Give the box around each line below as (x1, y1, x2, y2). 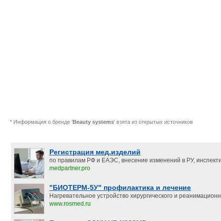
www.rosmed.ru (49, 200, 91, 207)
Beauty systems (73, 119, 114, 125)
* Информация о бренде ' (10, 119, 73, 125)
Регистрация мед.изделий (49, 148, 141, 156)
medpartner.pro (49, 165, 90, 172)
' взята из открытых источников (114, 119, 193, 125)
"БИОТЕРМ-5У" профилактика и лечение (49, 184, 191, 191)
